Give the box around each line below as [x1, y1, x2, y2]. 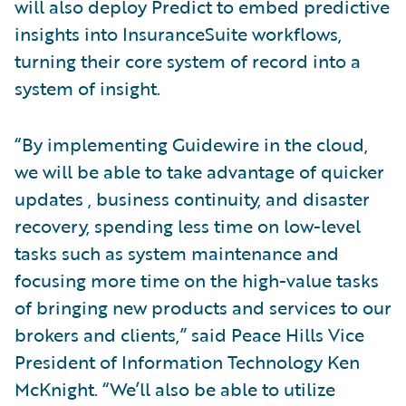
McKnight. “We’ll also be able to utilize [14, 374, 335, 402]
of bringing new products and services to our [14, 293, 391, 321]
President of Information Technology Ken [14, 347, 360, 375]
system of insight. [14, 73, 160, 101]
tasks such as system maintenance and [14, 238, 339, 266]
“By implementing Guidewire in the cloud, [14, 130, 368, 158]
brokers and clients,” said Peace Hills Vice [14, 320, 364, 348]
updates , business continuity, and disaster [14, 184, 370, 212]
